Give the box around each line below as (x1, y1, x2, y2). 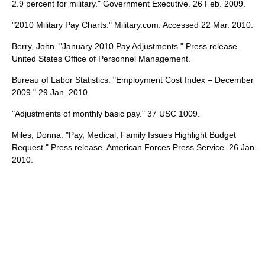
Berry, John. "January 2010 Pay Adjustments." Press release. (12, 41, 240, 51)
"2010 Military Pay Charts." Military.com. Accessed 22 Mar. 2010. (12, 20, 253, 30)
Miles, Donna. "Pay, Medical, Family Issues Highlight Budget (12, 130, 236, 140)
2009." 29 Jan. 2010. (12, 88, 90, 98)
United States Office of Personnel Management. (12, 54, 190, 64)
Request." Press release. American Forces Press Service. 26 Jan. (12, 143, 257, 153)
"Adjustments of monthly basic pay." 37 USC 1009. (12, 109, 200, 119)
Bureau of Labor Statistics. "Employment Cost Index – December (12, 75, 254, 85)
